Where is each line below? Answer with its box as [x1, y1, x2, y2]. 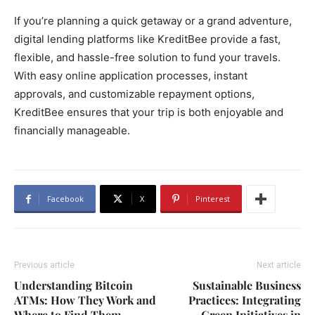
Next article [257, 260, 301, 270]
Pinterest [195, 193, 230, 204]
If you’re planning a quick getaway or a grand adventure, [14, 14, 292, 27]
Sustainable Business [193, 278, 301, 292]
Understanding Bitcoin [14, 278, 133, 292]
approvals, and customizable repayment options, [14, 87, 255, 101]
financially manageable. [14, 124, 130, 137]
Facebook [47, 193, 84, 204]
